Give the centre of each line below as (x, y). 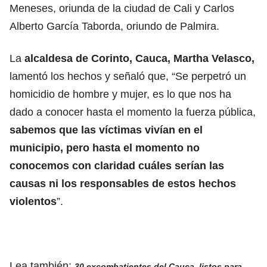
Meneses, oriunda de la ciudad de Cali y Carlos (122, 8)
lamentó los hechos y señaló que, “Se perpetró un (128, 76)
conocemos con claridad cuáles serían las (117, 165)
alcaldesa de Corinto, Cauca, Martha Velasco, (139, 58)
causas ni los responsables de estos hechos (123, 183)
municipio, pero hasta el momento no (105, 148)
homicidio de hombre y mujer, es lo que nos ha (120, 94)
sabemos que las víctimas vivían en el (106, 130)
